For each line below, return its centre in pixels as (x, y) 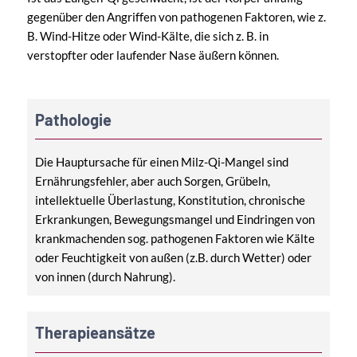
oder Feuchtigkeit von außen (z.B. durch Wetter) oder (173, 257)
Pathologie (73, 119)
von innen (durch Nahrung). (105, 276)
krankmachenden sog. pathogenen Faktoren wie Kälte (175, 238)
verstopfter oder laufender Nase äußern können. (153, 55)
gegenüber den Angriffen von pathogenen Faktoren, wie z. (176, 16)
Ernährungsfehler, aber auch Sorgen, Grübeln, (152, 180)
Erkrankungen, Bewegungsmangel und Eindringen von (175, 219)
